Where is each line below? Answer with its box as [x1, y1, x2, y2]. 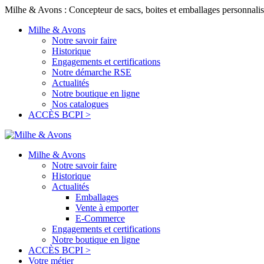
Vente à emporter [75, 203, 138, 213]
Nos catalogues [52, 99, 108, 109]
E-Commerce [75, 213, 125, 223]
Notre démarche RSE [52, 67, 131, 77]
